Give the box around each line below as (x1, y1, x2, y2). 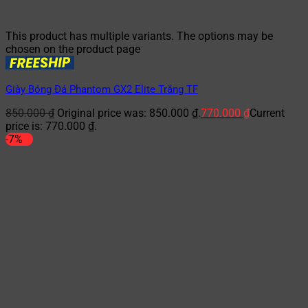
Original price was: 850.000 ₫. (57, 107, 201, 120)
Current (250, 107, 285, 120)
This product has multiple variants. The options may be (5, 30, 273, 43)
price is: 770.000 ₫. (5, 120, 97, 133)
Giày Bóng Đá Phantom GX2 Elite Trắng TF (5, 83, 198, 96)
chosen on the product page (5, 43, 140, 56)
